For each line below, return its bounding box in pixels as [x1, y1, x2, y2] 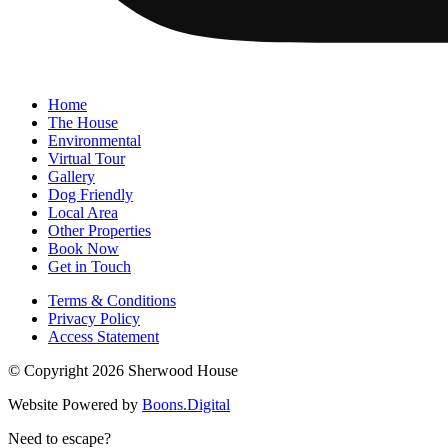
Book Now [48, 240, 119, 258]
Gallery [48, 168, 95, 186]
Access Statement [48, 328, 159, 346]
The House [48, 114, 118, 132]
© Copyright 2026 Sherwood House [8, 362, 238, 380]
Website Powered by [8, 396, 142, 414]
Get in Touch [48, 258, 131, 276]
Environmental [48, 132, 141, 150]
